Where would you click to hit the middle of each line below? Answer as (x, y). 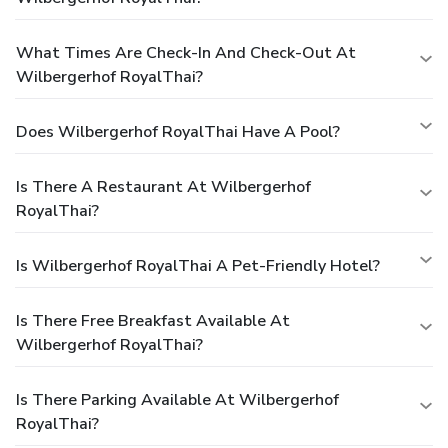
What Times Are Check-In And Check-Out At (186, 52)
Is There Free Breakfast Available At (153, 320)
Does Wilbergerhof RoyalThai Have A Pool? (178, 131)
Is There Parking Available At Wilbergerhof (177, 399)
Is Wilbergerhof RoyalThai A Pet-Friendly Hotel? (198, 265)
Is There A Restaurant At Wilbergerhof (163, 186)
